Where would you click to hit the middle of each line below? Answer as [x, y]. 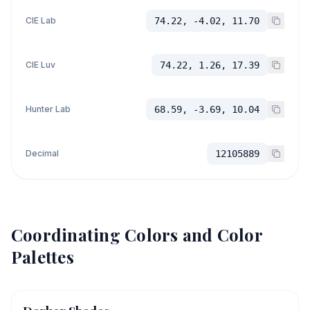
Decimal [42, 153]
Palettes [43, 257]
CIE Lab [41, 20]
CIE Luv [40, 65]
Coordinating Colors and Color [137, 235]
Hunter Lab [48, 109]
